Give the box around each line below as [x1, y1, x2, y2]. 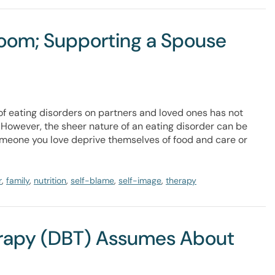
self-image [118, 175, 161, 186]
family [6, 175, 29, 186]
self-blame [71, 175, 114, 186]
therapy [166, 175, 196, 186]
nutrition [34, 175, 66, 186]
